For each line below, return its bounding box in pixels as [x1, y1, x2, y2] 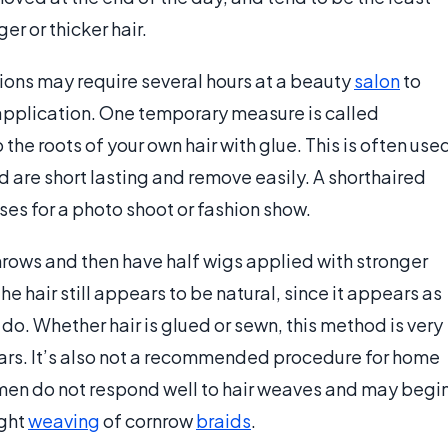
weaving [28, 409, 100, 432]
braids [196, 409, 251, 432]
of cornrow [100, 409, 196, 432]
